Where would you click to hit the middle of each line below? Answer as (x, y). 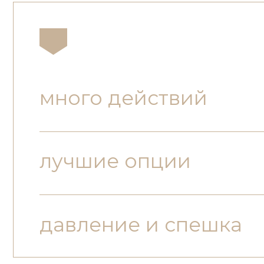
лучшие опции (103, 59)
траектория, (75, 243)
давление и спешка (126, 115)
